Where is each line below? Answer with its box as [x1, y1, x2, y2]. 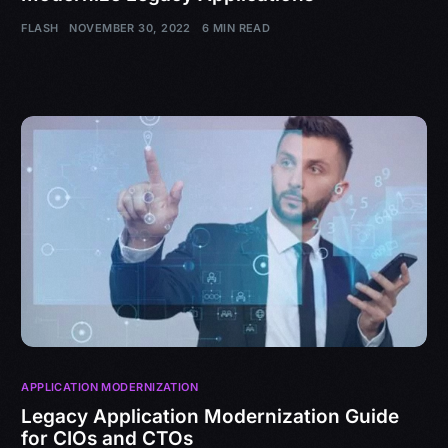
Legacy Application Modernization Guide [21, 404, 400, 428]
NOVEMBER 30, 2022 [69, 20, 191, 35]
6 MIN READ [201, 20, 271, 35]
